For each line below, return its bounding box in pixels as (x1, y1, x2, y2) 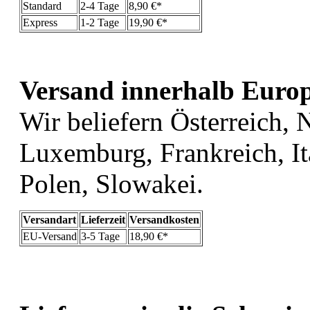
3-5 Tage (81, 230, 120, 242)
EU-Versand (23, 230, 77, 242)
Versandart (23, 213, 76, 226)
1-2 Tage (80, 16, 119, 28)
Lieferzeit (81, 213, 125, 226)
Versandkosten (129, 213, 199, 226)
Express (23, 16, 57, 28)
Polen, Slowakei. (19, 168, 203, 199)
